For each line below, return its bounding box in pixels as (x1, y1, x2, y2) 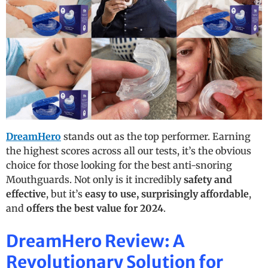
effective (6, 188, 46, 200)
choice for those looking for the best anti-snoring (6, 159, 232, 172)
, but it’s (46, 188, 85, 200)
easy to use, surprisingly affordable (85, 188, 249, 200)
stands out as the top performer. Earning (61, 130, 251, 143)
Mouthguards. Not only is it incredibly (6, 173, 184, 186)
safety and (184, 173, 232, 186)
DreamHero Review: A (6, 230, 185, 252)
